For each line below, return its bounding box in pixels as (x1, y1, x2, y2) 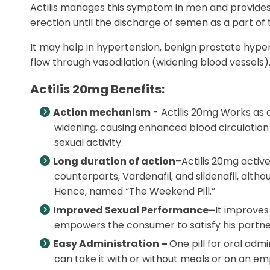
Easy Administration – (53, 237, 169, 251)
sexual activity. (54, 136, 123, 149)
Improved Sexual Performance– (53, 203, 215, 217)
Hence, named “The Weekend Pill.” (54, 184, 215, 198)
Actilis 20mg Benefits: (30, 81, 165, 98)
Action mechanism (53, 105, 151, 119)
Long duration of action (53, 154, 175, 168)
